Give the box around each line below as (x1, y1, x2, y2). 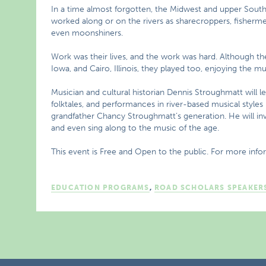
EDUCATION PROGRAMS (51, 183, 150, 192)
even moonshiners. (51, 28, 123, 38)
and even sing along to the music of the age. (51, 123, 220, 133)
